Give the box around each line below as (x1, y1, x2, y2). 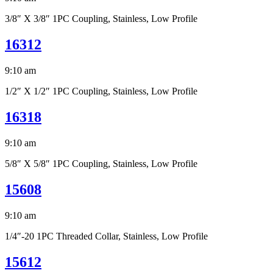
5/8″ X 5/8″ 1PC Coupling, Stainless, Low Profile (5, 158, 197, 169)
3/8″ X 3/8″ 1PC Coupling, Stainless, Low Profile (5, 13, 197, 24)
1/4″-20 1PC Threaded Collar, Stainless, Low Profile (5, 230, 208, 241)
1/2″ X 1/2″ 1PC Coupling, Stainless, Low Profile (5, 86, 197, 97)
